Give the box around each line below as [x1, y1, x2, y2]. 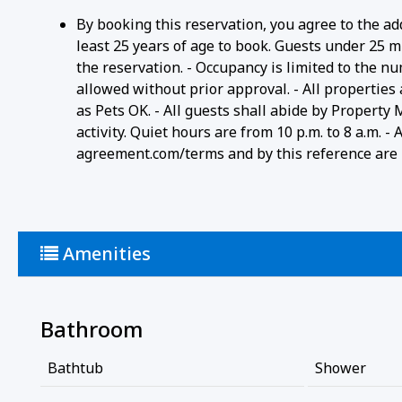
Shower [314, 357, 366, 378]
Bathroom [40, 313, 143, 344]
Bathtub [48, 357, 103, 378]
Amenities [58, 240, 151, 266]
